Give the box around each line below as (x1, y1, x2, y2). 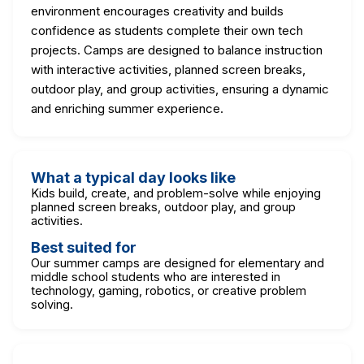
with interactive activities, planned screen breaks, (31, 61, 305, 77)
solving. (31, 297, 73, 311)
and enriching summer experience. (31, 100, 223, 116)
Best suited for (31, 238, 136, 256)
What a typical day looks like (31, 168, 236, 186)
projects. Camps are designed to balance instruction (31, 41, 323, 58)
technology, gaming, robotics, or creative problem (31, 283, 306, 297)
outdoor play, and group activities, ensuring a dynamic (31, 80, 329, 97)
